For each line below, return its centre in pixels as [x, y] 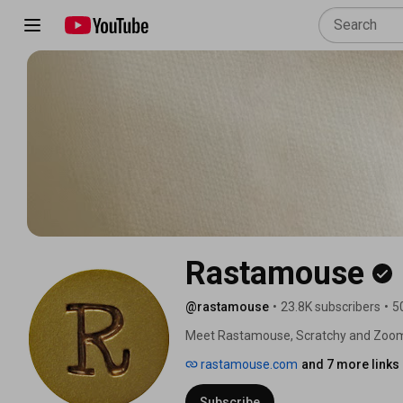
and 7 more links [350, 364]
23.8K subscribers [331, 306]
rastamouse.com [248, 364]
